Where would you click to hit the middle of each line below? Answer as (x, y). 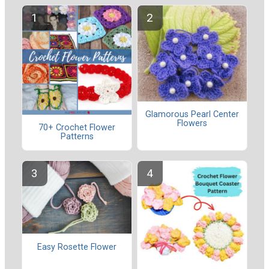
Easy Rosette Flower (77, 247)
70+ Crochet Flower (77, 128)
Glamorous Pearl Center (192, 115)
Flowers (192, 124)
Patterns (77, 137)
